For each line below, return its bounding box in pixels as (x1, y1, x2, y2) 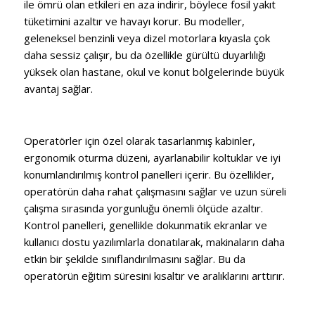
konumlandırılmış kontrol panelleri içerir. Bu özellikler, (23, 167, 274, 181)
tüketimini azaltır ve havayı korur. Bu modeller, (23, 14, 245, 29)
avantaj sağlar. (23, 82, 93, 96)
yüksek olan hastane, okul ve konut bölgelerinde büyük (23, 65, 284, 79)
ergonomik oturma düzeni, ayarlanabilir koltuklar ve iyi (23, 150, 281, 165)
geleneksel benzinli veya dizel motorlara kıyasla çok (23, 31, 270, 46)
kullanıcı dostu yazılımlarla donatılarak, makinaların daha (23, 234, 285, 249)
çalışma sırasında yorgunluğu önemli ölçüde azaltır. (23, 200, 263, 215)
